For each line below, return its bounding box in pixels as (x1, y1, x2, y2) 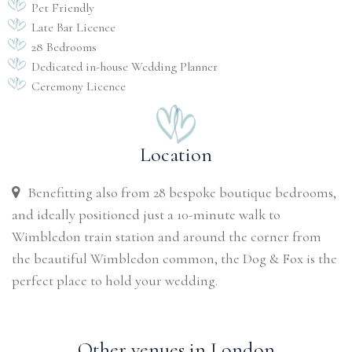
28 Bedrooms (31, 39, 97, 55)
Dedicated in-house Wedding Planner (31, 59, 218, 75)
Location (140, 142, 212, 167)
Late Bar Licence (31, 20, 115, 35)
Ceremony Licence (31, 79, 126, 94)
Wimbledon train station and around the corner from (12, 228, 321, 245)
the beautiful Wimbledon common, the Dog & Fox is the (12, 250, 337, 267)
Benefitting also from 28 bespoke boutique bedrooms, (27, 184, 336, 201)
